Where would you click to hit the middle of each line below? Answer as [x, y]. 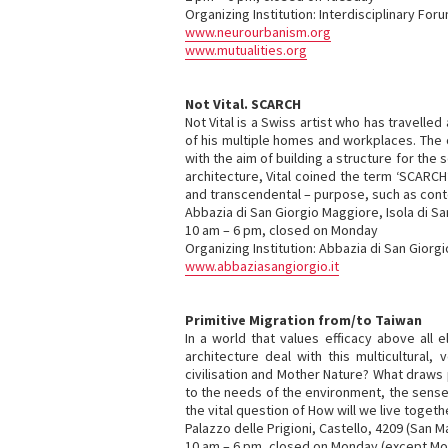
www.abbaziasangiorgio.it [261, 266]
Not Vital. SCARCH [242, 104]
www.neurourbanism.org [257, 32]
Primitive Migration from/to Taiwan [303, 320]
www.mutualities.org [245, 50]
